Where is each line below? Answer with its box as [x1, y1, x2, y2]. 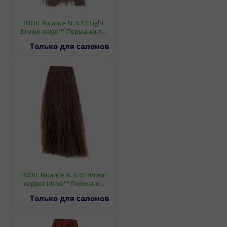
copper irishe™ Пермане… [23, 178, 104, 188]
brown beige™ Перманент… [21, 26, 107, 36]
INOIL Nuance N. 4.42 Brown [21, 170, 107, 179]
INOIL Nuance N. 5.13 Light [23, 18, 104, 27]
